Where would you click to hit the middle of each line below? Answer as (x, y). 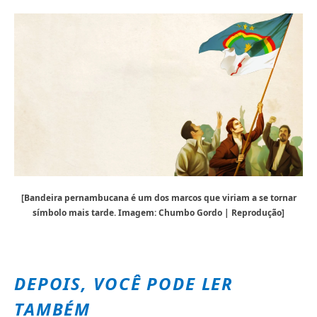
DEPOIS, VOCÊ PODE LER (124, 284)
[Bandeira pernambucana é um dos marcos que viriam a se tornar (158, 198)
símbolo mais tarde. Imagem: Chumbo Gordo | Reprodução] (158, 213)
